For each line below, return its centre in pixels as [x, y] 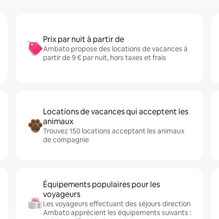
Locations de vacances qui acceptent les [116, 112]
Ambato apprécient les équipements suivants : [117, 213]
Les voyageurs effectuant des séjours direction [117, 204]
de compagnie [66, 140]
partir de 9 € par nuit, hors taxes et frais [105, 58]
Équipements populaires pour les [101, 185]
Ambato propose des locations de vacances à [115, 49]
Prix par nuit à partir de [84, 39]
